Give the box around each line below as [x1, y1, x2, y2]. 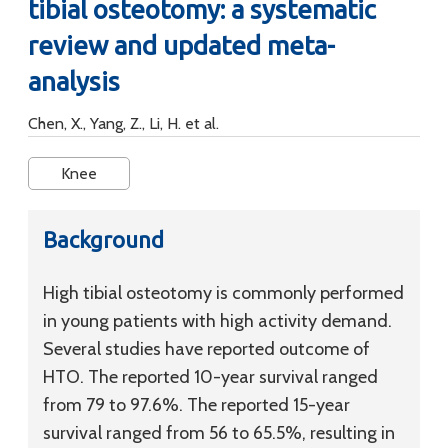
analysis [28, 67, 120, 96]
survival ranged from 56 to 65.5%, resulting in [43, 422, 395, 444]
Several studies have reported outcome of [43, 338, 370, 360]
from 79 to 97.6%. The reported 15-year [43, 394, 350, 416]
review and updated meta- [28, 31, 335, 60]
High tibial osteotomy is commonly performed [43, 282, 404, 304]
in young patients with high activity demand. [43, 310, 392, 332]
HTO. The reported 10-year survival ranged [43, 366, 378, 388]
